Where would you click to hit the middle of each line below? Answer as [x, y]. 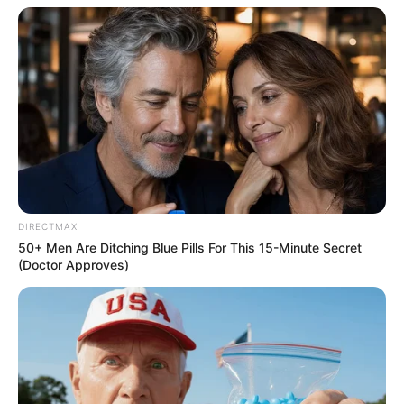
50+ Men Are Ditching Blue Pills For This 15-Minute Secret [190, 248]
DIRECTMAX [48, 227]
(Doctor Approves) [73, 265]
